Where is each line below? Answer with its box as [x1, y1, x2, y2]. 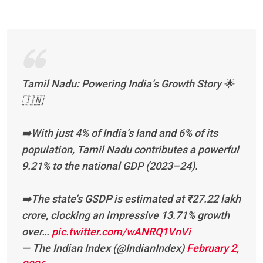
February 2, [187, 241, 239, 254]
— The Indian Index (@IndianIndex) [22, 241, 187, 254]
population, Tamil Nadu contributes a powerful [22, 143, 239, 156]
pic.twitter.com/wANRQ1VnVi [52, 225, 191, 238]
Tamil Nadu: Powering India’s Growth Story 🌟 [22, 77, 234, 90]
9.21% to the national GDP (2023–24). [22, 159, 198, 172]
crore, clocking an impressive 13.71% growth [22, 208, 230, 221]
